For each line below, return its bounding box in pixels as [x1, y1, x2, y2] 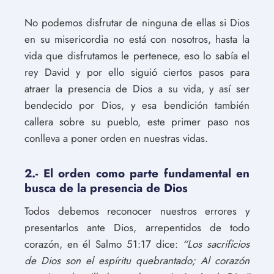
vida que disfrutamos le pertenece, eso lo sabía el [24, 48, 250, 63]
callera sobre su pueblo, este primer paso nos [24, 114, 250, 129]
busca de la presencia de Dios [24, 180, 188, 196]
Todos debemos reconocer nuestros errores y [24, 204, 250, 218]
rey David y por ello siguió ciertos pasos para [24, 65, 250, 80]
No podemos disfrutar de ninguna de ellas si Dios [24, 15, 250, 30]
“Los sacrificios [182, 237, 250, 251]
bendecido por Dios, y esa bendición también [24, 98, 250, 113]
